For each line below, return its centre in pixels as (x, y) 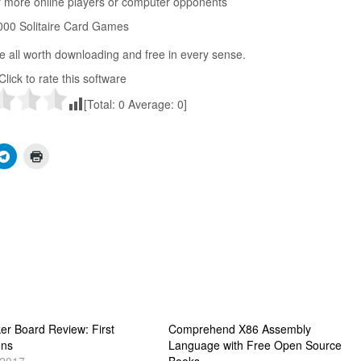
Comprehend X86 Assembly (239, 329)
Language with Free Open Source (255, 345)
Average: (151, 104)
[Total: (101, 104)
